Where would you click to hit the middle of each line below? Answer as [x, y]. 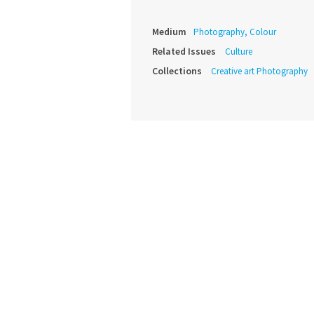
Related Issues [184, 52]
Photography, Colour [235, 32]
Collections [177, 71]
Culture [239, 52]
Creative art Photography [259, 71]
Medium [169, 32]
